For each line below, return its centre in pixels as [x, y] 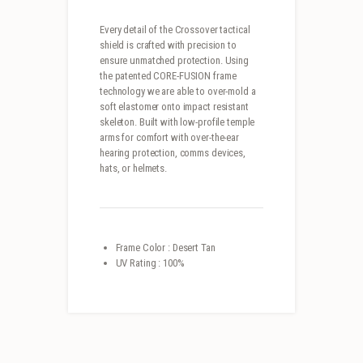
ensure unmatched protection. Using [174, 61]
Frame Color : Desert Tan [165, 248]
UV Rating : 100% [150, 263]
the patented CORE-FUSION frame [168, 76]
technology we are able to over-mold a [178, 92]
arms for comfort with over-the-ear [169, 138]
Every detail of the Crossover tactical [175, 30]
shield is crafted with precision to [168, 45]
